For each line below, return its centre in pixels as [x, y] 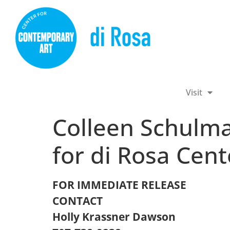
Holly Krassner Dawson [114, 217]
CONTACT [78, 201]
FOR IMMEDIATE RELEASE [119, 185]
